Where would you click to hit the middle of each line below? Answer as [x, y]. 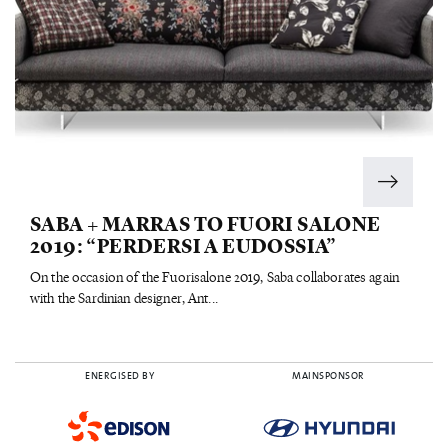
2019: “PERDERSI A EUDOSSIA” [183, 244]
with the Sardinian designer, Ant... [124, 297]
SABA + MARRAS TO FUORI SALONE [205, 222]
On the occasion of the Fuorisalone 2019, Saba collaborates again [214, 276]
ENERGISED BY [119, 375]
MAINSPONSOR [328, 375]
